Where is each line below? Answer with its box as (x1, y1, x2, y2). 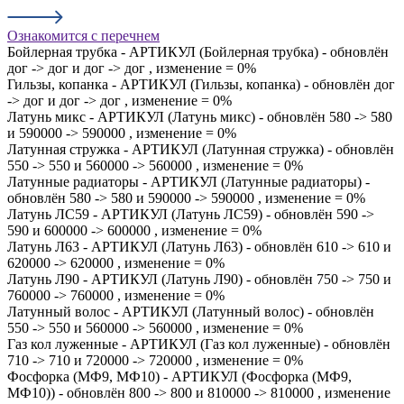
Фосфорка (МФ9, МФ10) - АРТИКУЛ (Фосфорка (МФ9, (7, 369, 352, 384)
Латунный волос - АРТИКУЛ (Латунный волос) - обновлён (7, 304, 374, 319)
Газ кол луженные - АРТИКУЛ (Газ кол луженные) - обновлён (7, 336, 390, 352)
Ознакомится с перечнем (7, 28, 160, 43)
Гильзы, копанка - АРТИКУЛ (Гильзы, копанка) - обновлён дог (7, 77, 395, 92)
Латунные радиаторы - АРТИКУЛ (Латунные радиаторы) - (7, 174, 370, 189)
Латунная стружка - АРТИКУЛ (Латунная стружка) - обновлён (7, 142, 394, 157)
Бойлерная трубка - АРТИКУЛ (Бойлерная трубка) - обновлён (7, 44, 389, 60)
